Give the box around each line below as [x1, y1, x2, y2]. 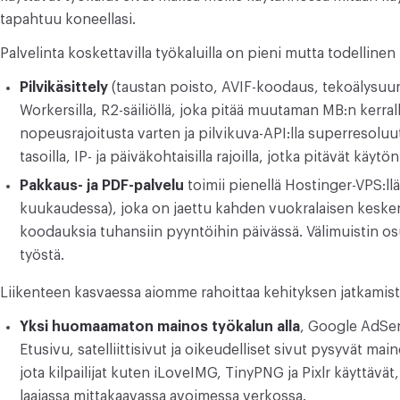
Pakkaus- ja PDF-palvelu [20, 179, 184, 193]
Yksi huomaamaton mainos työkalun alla [20, 320, 300, 334]
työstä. [20, 248, 64, 262]
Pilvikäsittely [20, 80, 108, 95]
